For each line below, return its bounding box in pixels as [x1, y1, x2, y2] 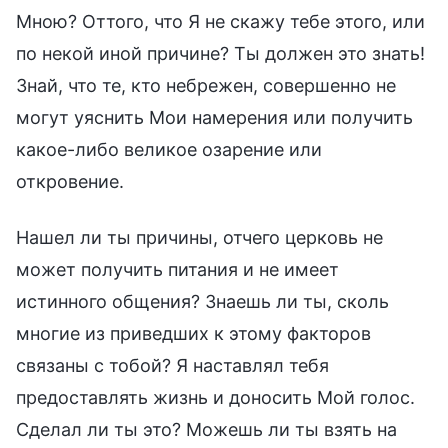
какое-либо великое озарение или [16, 138, 322, 160]
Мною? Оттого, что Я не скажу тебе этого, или [16, 10, 425, 32]
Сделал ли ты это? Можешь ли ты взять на [16, 418, 397, 440]
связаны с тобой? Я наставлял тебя [16, 354, 329, 376]
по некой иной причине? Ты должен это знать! [16, 42, 425, 64]
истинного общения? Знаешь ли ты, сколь [16, 290, 389, 312]
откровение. [16, 170, 124, 192]
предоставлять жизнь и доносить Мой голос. [16, 386, 415, 408]
